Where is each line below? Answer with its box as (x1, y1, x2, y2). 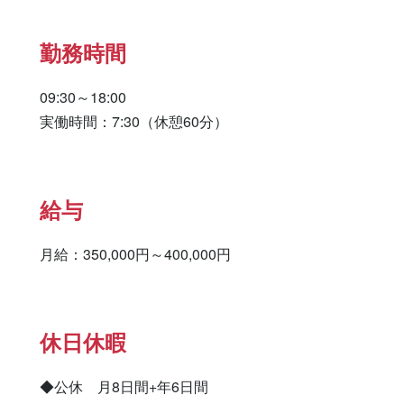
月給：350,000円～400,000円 (40, 243, 231, 264)
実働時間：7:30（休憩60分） (40, 111, 228, 132)
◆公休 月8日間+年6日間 (40, 376, 208, 397)
